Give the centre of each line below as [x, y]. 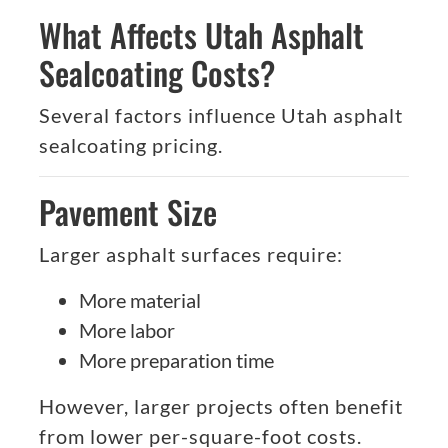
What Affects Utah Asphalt [201, 35]
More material [140, 300]
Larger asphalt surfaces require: [191, 254]
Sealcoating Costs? [157, 73]
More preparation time [176, 360]
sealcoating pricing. [131, 145]
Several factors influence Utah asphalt [221, 115]
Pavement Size [128, 212]
